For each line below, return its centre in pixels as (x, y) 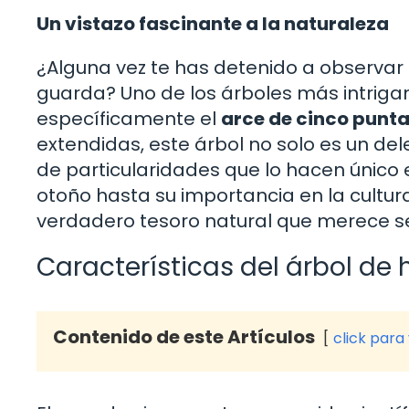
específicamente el (129, 118)
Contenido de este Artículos (184, 336)
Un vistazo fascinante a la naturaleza (213, 23)
